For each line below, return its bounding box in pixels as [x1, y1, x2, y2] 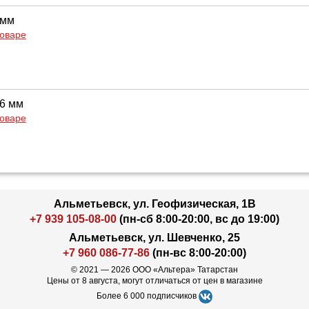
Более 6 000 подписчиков [97, 291, 199, 301]
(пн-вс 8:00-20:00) [150, 247, 246, 259]
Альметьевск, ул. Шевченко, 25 [69, 232, 240, 243]
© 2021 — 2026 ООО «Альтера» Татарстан [71, 265, 238, 275]
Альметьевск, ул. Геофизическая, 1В [53, 198, 256, 210]
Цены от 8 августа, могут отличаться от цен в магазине [46, 276, 263, 286]
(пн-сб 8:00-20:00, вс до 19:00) [117, 213, 279, 225]
